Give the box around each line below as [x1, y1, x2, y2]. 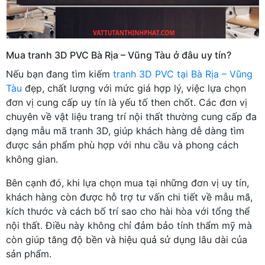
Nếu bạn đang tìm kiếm [6, 67, 113, 80]
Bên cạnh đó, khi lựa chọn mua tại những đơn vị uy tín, [6, 176, 249, 189]
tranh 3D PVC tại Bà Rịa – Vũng [113, 67, 253, 80]
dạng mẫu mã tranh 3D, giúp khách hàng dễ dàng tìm [6, 124, 244, 137]
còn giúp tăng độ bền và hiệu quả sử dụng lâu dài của [6, 233, 247, 245]
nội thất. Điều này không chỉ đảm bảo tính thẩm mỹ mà [6, 219, 252, 231]
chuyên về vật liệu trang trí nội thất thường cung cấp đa [6, 110, 257, 122]
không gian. [6, 153, 58, 165]
